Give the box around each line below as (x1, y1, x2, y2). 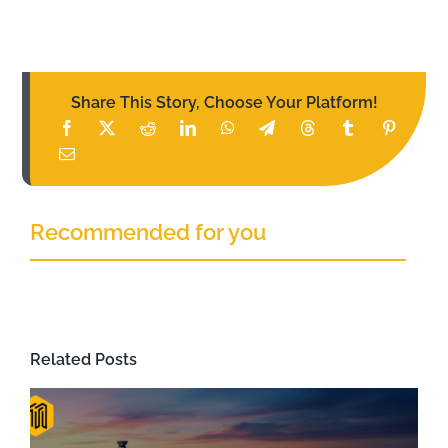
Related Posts (29, 349, 137, 369)
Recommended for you (29, 218, 266, 245)
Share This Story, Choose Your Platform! (70, 92, 378, 112)
